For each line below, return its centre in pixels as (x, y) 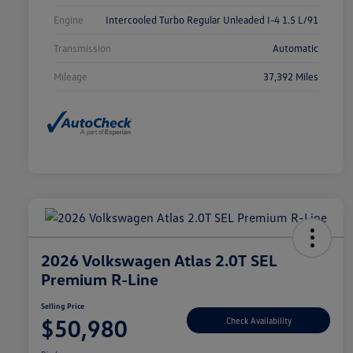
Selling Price (63, 305)
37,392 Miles (291, 77)
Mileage (71, 77)
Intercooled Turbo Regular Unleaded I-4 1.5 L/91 (212, 20)
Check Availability (258, 321)
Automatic (295, 48)
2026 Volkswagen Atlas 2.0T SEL (159, 260)
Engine (69, 20)
